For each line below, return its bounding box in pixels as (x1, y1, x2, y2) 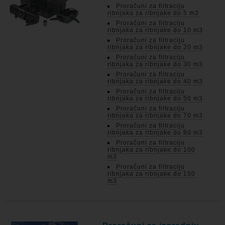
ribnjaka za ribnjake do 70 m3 (107, 112, 203, 119)
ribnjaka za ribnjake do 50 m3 (107, 95, 203, 102)
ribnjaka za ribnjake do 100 (107, 146, 196, 153)
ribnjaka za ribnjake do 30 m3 (107, 61, 203, 68)
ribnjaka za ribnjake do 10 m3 (107, 27, 203, 34)
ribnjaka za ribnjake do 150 (107, 170, 196, 177)
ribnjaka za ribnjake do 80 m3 (107, 129, 203, 136)
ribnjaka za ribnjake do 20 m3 (107, 44, 203, 51)
